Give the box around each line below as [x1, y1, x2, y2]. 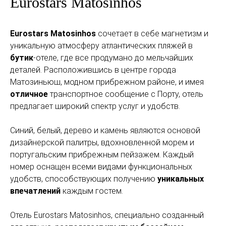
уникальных [157, 174, 204, 184]
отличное [10, 89, 48, 99]
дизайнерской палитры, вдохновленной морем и [10, 138, 194, 147]
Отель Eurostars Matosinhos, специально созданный [10, 210, 204, 220]
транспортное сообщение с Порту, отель [48, 89, 203, 99]
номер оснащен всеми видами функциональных [10, 162, 192, 172]
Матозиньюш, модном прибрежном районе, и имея [10, 77, 204, 87]
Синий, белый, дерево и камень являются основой [10, 126, 200, 135]
